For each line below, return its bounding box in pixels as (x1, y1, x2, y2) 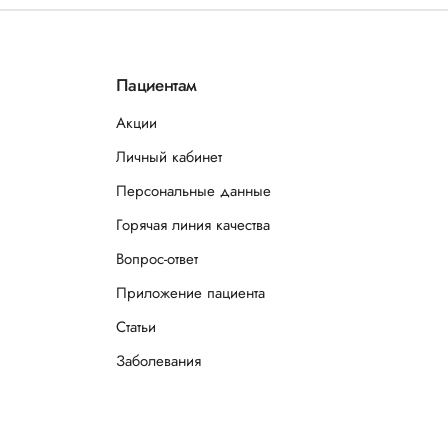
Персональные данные (115, 180, 271, 202)
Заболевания (115, 350, 201, 372)
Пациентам (115, 73, 197, 97)
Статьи (115, 316, 156, 338)
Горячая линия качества (115, 214, 270, 236)
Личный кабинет (115, 146, 222, 168)
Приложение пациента (115, 282, 265, 304)
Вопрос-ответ (115, 248, 198, 270)
